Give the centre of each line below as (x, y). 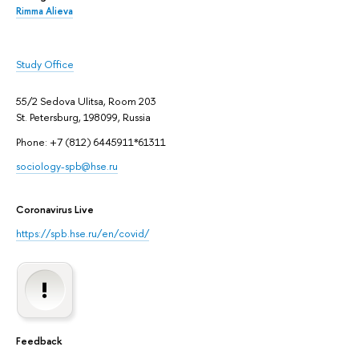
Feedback (39, 341)
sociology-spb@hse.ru (67, 166)
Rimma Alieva (44, 12)
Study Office (45, 65)
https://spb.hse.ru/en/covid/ (83, 233)
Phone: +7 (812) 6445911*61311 (91, 141)
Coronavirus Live (55, 210)
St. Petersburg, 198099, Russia (83, 117)
